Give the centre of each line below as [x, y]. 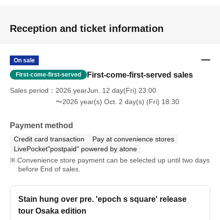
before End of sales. [49, 169]
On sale [24, 61]
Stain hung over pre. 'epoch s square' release [102, 199]
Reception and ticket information [87, 29]
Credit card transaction [49, 139]
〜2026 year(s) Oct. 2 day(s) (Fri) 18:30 [117, 102]
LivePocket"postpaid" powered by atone [75, 149]
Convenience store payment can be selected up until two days [113, 160]
